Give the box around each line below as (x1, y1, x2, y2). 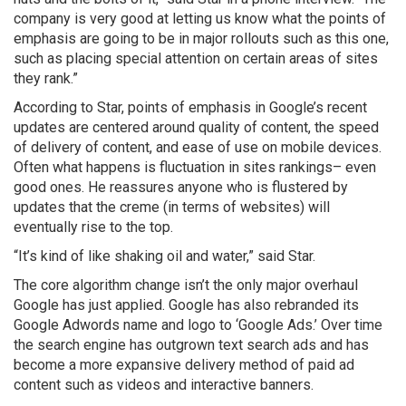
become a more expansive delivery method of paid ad (14, 355, 354, 373)
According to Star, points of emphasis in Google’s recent (14, 98, 367, 116)
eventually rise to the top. (14, 217, 173, 236)
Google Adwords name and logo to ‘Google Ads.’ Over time (14, 315, 382, 333)
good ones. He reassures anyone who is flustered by (14, 178, 348, 196)
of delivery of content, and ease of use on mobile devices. (14, 138, 382, 156)
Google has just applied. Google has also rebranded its (14, 295, 359, 314)
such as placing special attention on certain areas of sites (14, 49, 378, 67)
